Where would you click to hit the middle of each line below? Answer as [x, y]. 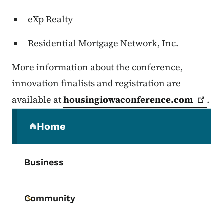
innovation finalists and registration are [96, 83]
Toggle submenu [65, 204]
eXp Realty [51, 19]
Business [44, 162]
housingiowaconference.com [128, 100]
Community [50, 198]
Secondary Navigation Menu [93, 116]
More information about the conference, [97, 67]
